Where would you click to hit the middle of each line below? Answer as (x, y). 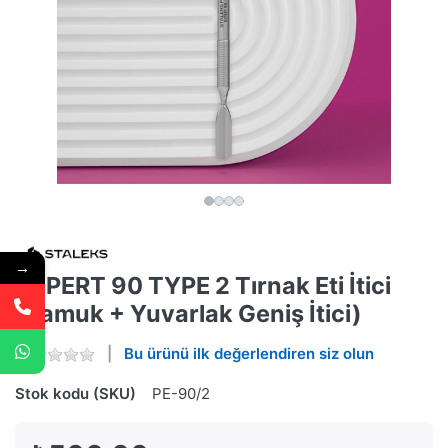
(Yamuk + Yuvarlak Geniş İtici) (188, 314)
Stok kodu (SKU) (75, 394)
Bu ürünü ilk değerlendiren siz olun (249, 354)
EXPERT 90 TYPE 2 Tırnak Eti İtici (203, 286)
